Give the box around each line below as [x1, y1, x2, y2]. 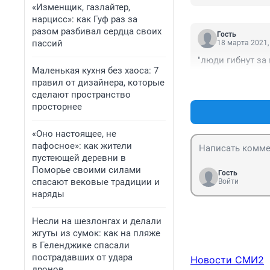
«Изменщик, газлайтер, [32, 2, 130, 13]
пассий [32, 38, 63, 49]
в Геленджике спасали [32, 240, 130, 251]
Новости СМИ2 [190, 254, 264, 266]
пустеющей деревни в [32, 152, 126, 163]
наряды [32, 189, 64, 199]
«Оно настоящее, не [32, 128, 116, 139]
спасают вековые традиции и [32, 177, 160, 187]
